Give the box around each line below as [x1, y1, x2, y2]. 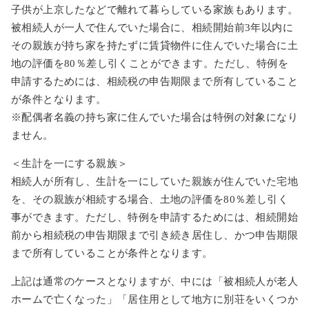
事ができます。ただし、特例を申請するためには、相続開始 [11, 211, 298, 223]
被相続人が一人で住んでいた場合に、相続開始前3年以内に [11, 21, 293, 33]
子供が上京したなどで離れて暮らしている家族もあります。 [11, 3, 298, 15]
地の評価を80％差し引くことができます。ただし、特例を [11, 57, 288, 69]
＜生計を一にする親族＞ [11, 157, 128, 169]
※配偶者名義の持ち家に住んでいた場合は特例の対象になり [11, 111, 298, 123]
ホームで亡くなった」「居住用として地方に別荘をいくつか [11, 293, 298, 305]
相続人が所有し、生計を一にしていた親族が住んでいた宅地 [11, 175, 298, 187]
